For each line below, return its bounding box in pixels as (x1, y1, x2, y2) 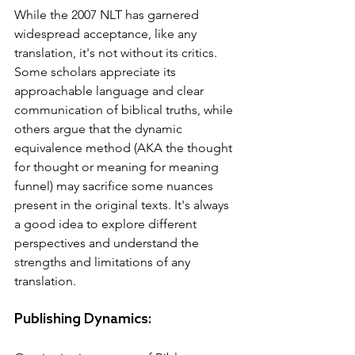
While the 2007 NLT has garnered (14, 6, 202, 22)
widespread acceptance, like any (14, 25, 200, 41)
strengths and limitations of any (14, 254, 193, 269)
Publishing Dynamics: (14, 310, 152, 328)
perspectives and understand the (14, 235, 202, 250)
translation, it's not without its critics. (14, 44, 220, 60)
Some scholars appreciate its (14, 63, 179, 79)
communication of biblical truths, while (14, 101, 236, 117)
